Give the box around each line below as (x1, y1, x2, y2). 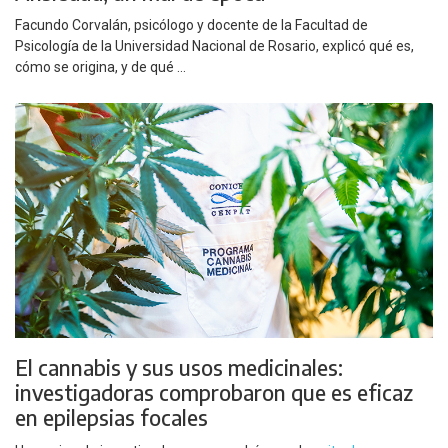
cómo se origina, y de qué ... (15, 59, 186, 76)
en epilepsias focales (15, 404, 208, 432)
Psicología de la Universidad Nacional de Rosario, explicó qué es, (15, 38, 414, 55)
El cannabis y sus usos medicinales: (15, 354, 343, 382)
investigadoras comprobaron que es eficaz (15, 379, 413, 407)
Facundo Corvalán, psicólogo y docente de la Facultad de (15, 17, 368, 34)
